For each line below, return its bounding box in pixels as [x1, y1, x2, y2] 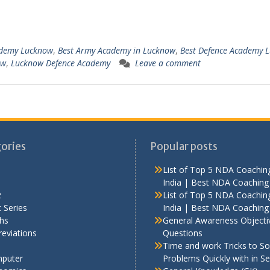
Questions [163, 227, 202, 239]
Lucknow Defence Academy [11, 57, 110, 69]
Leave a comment [135, 57, 201, 69]
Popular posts [151, 139, 218, 153]
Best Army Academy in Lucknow [58, 44, 175, 56]
